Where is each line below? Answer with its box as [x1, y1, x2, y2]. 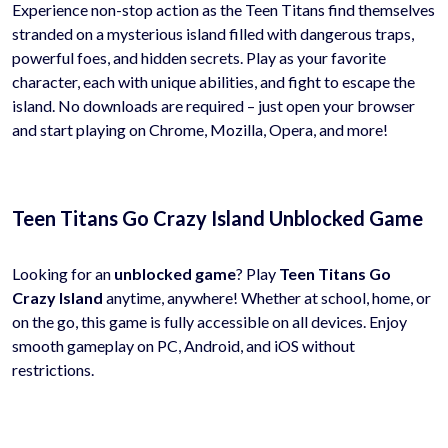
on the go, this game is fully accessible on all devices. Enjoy [12, 311, 407, 331]
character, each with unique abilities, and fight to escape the [12, 71, 415, 91]
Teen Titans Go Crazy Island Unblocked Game [12, 205, 423, 230]
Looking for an [12, 263, 114, 283]
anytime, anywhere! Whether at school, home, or [103, 287, 431, 307]
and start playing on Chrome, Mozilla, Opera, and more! [12, 119, 388, 139]
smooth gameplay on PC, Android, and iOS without [12, 335, 355, 355]
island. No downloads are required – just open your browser [12, 95, 415, 115]
